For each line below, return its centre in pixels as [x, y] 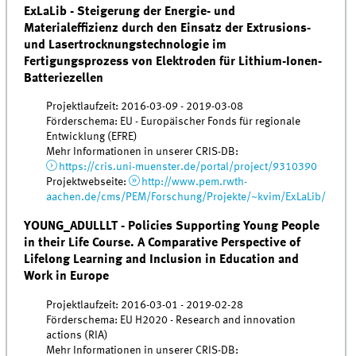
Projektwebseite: [88, 182]
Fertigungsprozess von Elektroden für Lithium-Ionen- [173, 61]
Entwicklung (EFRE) [92, 136]
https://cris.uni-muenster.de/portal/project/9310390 [188, 166]
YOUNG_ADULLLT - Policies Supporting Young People [172, 226]
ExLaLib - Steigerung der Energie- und [130, 11]
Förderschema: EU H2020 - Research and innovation [171, 320]
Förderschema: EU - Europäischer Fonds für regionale [174, 121]
